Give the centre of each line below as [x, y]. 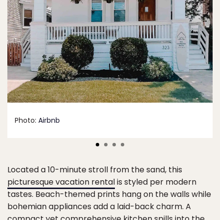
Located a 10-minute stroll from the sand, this [95, 169]
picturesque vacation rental [61, 182]
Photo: [27, 120]
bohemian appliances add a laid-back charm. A [99, 206]
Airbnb [49, 120]
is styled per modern [156, 182]
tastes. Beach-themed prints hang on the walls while [109, 194]
